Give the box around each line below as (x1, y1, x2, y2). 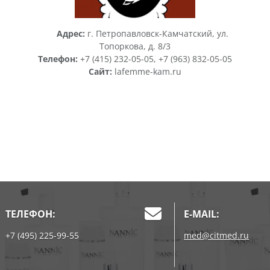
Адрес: (57, 28, 85, 40)
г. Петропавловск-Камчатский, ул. (85, 28, 228, 40)
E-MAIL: (184, 207, 219, 221)
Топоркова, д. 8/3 (99, 40, 171, 52)
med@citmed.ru (184, 230, 249, 241)
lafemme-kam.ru (112, 66, 181, 78)
